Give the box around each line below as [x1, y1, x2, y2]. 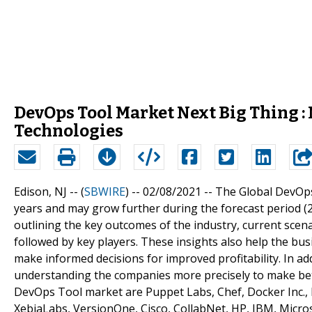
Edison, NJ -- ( [14, 183, 84, 199]
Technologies [14, 120, 123, 141]
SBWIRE [84, 183, 125, 199]
